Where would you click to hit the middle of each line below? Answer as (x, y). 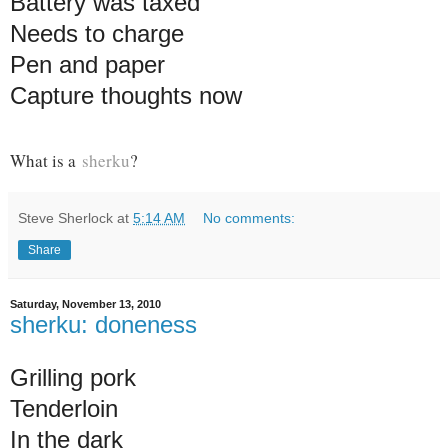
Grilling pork (73, 378)
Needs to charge (97, 33)
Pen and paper (87, 64)
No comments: (249, 217)
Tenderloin (64, 409)
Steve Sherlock (65, 217)
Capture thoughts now (126, 95)
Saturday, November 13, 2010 (85, 304)
